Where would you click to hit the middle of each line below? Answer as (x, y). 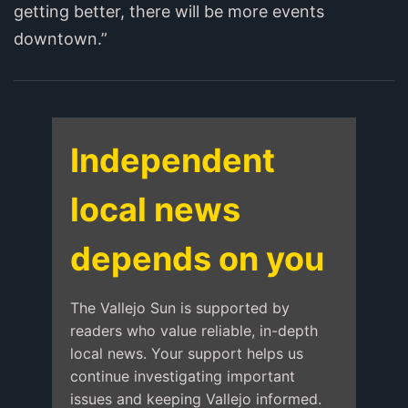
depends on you (197, 258)
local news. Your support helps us (186, 353)
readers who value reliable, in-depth (194, 330)
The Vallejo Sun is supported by (179, 307)
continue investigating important (182, 376)
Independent (172, 160)
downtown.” (61, 38)
